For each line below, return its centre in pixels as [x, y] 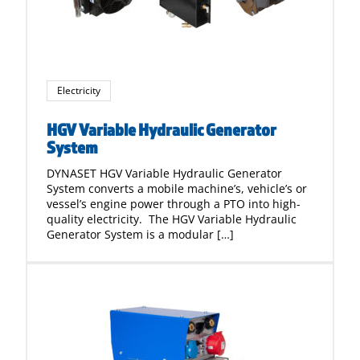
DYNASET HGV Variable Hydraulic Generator [164, 173]
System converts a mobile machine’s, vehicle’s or [177, 188]
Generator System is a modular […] [140, 234]
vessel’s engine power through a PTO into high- [174, 204]
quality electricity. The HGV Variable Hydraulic [172, 219]
